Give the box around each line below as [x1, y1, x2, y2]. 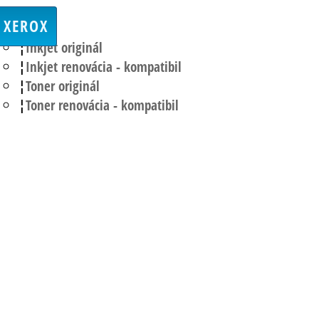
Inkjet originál [26, 37, 103, 57]
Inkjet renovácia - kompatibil [26, 56, 182, 76]
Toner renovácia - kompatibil [26, 95, 179, 115]
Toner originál [26, 75, 100, 95]
